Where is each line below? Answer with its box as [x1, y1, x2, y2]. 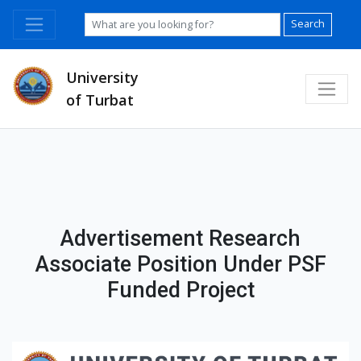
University [66, 68, 139, 87]
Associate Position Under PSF [35, 251, 326, 278]
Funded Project [106, 277, 255, 304]
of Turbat [66, 90, 134, 110]
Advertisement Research [60, 226, 301, 252]
